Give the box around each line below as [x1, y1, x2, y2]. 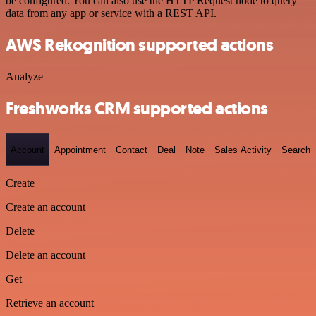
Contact [116, 144, 147, 155]
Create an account [6, 201, 85, 214]
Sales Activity [214, 144, 272, 155]
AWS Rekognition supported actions [6, 33, 274, 56]
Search [281, 144, 310, 155]
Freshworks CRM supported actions [6, 97, 268, 120]
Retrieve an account [6, 297, 94, 310]
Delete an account [6, 249, 85, 262]
